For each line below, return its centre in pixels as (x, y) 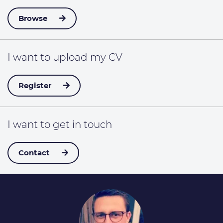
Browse (33, 18)
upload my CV (88, 57)
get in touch (82, 124)
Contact (34, 153)
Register (35, 85)
